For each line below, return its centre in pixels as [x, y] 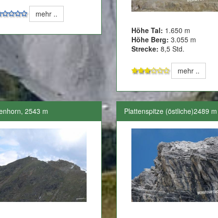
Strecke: [145, 49]
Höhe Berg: [150, 40]
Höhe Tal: [148, 30]
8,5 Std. [171, 49]
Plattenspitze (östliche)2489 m [170, 111]
